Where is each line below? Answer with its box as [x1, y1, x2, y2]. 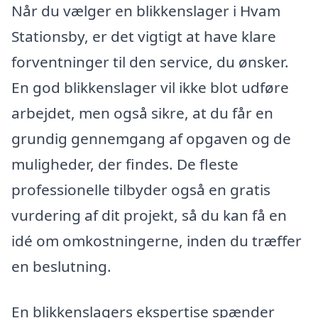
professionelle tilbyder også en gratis [11, 180, 270, 200]
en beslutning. [11, 256, 111, 277]
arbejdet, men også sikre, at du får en [11, 103, 273, 124]
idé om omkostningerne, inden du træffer [11, 231, 302, 251]
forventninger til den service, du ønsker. [11, 52, 289, 72]
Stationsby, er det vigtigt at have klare [11, 26, 276, 47]
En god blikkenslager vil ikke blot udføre [11, 77, 289, 98]
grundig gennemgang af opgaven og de [11, 128, 291, 149]
